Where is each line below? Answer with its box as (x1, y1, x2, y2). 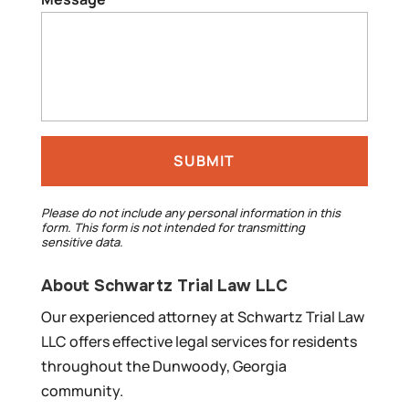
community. (40, 381, 123, 402)
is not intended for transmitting (126, 219, 305, 236)
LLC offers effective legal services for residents (40, 331, 357, 352)
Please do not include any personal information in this (40, 204, 341, 222)
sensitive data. (40, 234, 123, 251)
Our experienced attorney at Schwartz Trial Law (40, 307, 364, 328)
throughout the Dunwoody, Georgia (40, 356, 287, 377)
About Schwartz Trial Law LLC (40, 276, 288, 297)
